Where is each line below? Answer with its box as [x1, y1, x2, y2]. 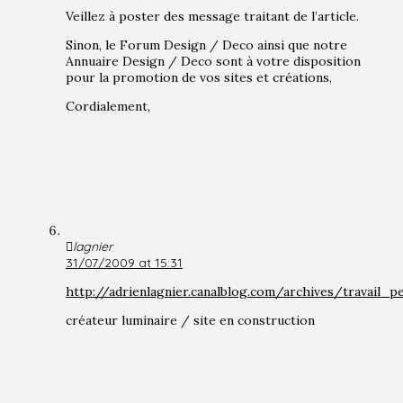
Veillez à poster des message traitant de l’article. [65, 8, 359, 25]
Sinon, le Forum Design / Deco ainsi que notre [65, 37, 347, 54]
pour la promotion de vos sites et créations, [65, 69, 332, 86]
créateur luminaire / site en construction [65, 312, 315, 329]
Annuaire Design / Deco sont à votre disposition [65, 53, 361, 70]
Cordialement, [65, 98, 150, 115]
